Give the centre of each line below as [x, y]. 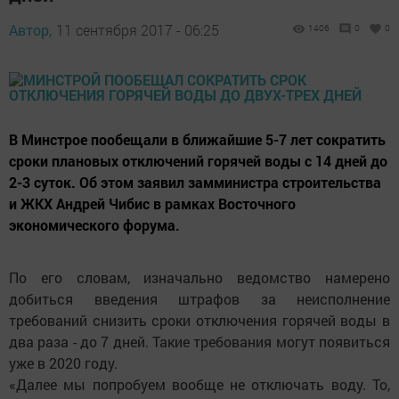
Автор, [30, 30]
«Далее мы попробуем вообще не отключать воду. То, [199, 384]
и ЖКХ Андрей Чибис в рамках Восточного [152, 204]
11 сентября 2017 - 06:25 [138, 30]
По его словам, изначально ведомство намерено [199, 277]
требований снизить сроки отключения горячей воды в [199, 320]
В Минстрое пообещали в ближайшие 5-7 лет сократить [197, 139]
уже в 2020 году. [63, 363]
